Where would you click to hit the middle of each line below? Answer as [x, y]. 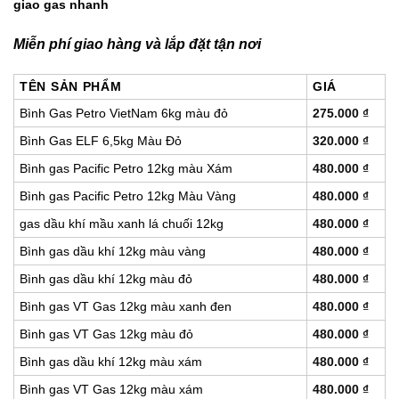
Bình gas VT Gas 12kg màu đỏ [106, 334]
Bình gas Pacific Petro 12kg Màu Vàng [128, 196]
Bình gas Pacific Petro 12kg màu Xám [126, 169]
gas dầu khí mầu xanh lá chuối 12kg [122, 224]
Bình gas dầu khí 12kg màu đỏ [106, 279]
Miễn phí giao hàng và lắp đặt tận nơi [137, 45]
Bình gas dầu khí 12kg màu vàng [113, 252]
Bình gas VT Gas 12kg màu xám [111, 390]
